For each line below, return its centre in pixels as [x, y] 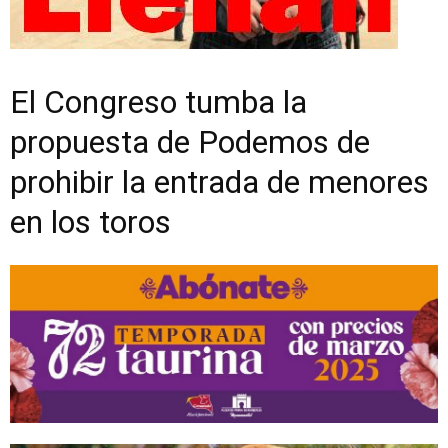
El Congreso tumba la [158, 102]
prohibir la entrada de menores [219, 182]
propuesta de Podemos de [190, 142]
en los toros [90, 222]
